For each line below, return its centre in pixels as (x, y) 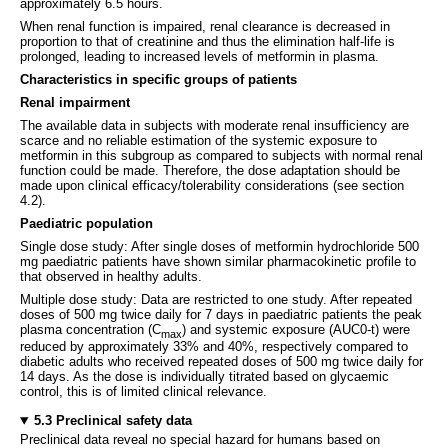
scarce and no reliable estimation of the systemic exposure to (198, 140)
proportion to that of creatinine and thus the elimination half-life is (207, 41)
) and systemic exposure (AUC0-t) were (296, 329)
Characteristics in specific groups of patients (158, 79)
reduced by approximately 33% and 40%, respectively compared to (214, 347)
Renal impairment (75, 102)
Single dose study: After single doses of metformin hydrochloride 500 (219, 246)
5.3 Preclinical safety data (112, 421)
